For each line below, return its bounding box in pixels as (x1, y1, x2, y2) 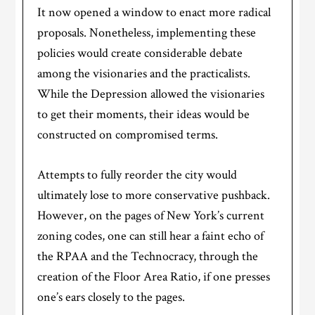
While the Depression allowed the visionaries (37, 86, 265, 103)
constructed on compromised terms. (37, 127, 219, 143)
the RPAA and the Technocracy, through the (37, 248, 259, 265)
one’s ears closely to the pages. (37, 289, 186, 306)
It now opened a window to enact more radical (37, 4, 271, 21)
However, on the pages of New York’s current (37, 207, 265, 224)
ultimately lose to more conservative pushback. (37, 187, 271, 204)
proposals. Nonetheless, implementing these (37, 25, 257, 41)
